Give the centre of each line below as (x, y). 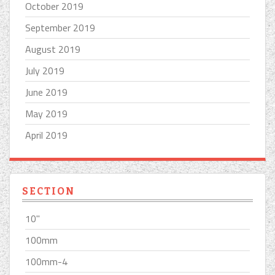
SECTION (48, 191)
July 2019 (45, 70)
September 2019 (60, 27)
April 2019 (46, 135)
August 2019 (53, 49)
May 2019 (46, 113)
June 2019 (46, 92)
